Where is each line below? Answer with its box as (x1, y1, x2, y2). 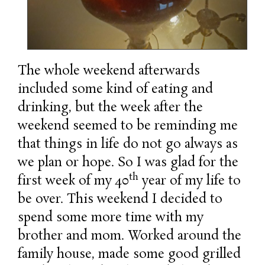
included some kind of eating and (18, 80, 213, 98)
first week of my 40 (18, 172, 129, 190)
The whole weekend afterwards (18, 62, 200, 80)
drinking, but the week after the (18, 99, 203, 117)
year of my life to (138, 172, 241, 190)
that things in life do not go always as (18, 135, 238, 153)
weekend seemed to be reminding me (18, 117, 238, 135)
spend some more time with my (18, 209, 203, 227)
